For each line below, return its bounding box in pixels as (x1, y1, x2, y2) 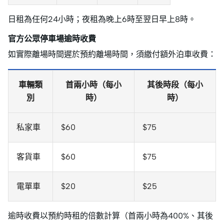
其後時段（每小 (147, 80, 203, 90)
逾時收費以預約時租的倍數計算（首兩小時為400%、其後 (8, 211, 213, 221)
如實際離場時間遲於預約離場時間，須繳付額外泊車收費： (8, 49, 216, 59)
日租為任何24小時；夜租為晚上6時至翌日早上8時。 (8, 14, 196, 24)
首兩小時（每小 (65, 80, 121, 90)
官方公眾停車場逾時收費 (8, 34, 96, 44)
